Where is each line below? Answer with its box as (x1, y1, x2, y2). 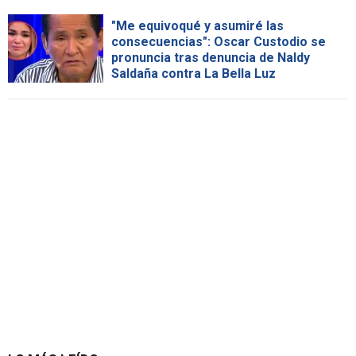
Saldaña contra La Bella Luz (111, 65, 276, 81)
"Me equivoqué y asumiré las (111, 17, 284, 33)
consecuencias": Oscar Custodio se (111, 33, 326, 49)
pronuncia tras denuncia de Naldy (111, 49, 310, 65)
